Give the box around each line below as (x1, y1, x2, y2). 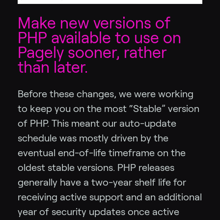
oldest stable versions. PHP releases (18, 162, 174, 173)
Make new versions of (18, 14, 170, 32)
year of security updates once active (18, 206, 179, 217)
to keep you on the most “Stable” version (18, 103, 199, 114)
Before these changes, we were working (18, 88, 193, 99)
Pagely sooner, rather (18, 43, 167, 61)
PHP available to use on (18, 28, 181, 47)
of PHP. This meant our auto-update (18, 117, 176, 129)
